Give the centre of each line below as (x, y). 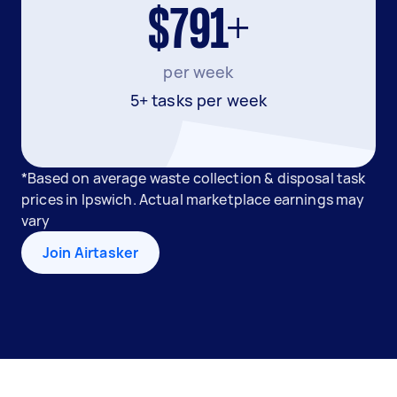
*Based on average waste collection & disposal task (194, 178)
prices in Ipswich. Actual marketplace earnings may (193, 199)
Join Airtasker (91, 253)
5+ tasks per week (198, 100)
